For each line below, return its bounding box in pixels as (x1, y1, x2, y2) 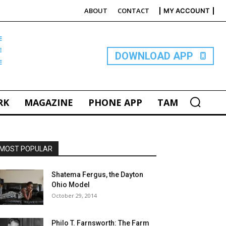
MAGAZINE (24, 96, 73, 108)
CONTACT (118, 6, 149, 15)
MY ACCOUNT (163, 7, 210, 15)
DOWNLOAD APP (115, 49, 193, 62)
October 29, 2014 (51, 192, 97, 199)
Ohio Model (51, 181, 90, 189)
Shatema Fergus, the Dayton (51, 171, 143, 179)
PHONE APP (88, 96, 142, 108)
